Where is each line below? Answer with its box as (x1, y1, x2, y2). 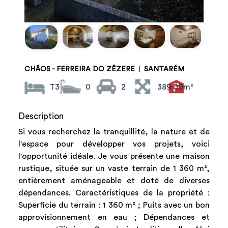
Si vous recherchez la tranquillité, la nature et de (18, 127, 210, 136)
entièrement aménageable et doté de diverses (18, 176, 210, 185)
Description (18, 111, 64, 121)
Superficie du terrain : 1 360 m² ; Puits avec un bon (18, 201, 210, 209)
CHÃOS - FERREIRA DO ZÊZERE (24, 65, 135, 73)
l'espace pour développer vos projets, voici (18, 139, 210, 148)
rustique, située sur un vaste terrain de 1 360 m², (18, 164, 210, 173)
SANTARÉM (144, 65, 184, 73)
